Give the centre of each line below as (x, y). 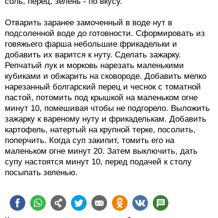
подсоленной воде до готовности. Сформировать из (105, 34)
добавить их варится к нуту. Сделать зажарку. (93, 55)
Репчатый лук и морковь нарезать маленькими (94, 66)
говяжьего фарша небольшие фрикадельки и (91, 44)
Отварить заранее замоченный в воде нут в (89, 23)
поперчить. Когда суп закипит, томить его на (90, 141)
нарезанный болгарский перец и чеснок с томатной (103, 87)
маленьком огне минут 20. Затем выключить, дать (101, 151)
